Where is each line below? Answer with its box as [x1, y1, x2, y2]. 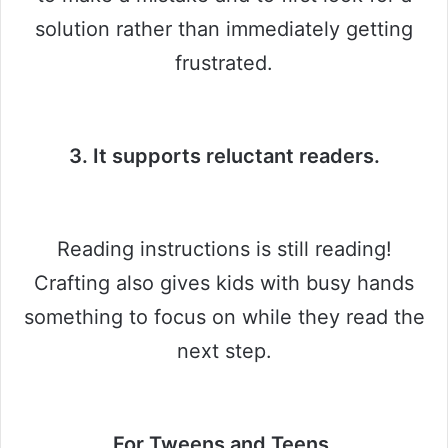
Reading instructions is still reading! [56, 236, 392, 261]
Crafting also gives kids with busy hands [34, 270, 414, 295]
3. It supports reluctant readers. [68, 143, 380, 168]
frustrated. [175, 50, 273, 75]
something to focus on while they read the [23, 304, 425, 329]
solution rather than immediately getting [35, 16, 413, 41]
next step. [176, 338, 272, 363]
